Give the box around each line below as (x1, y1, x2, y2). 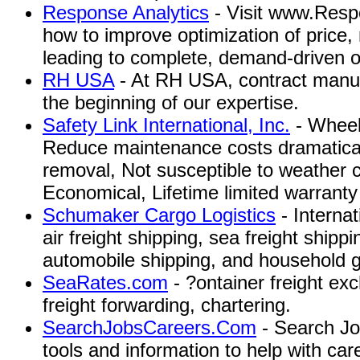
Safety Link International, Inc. (43, 114, 290, 136)
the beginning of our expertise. (43, 92, 299, 113)
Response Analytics (43, 2, 209, 23)
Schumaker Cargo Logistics (43, 204, 276, 226)
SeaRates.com (43, 272, 168, 293)
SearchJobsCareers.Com (43, 317, 256, 338)
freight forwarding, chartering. (43, 294, 291, 316)
